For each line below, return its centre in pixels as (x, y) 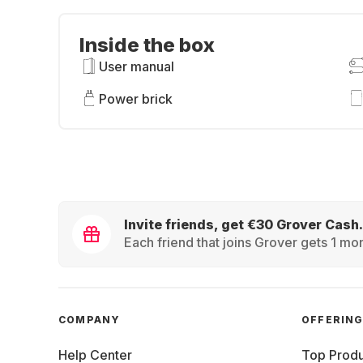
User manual (137, 66)
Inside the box (147, 45)
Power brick (136, 99)
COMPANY (90, 320)
